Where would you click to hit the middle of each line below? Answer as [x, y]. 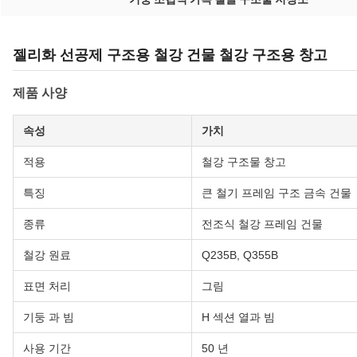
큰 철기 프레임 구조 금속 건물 [277, 193]
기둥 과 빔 [49, 318]
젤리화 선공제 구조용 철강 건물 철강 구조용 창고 [170, 55]
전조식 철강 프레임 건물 [262, 224]
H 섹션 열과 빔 [238, 318]
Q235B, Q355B [240, 255]
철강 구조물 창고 [244, 162]
